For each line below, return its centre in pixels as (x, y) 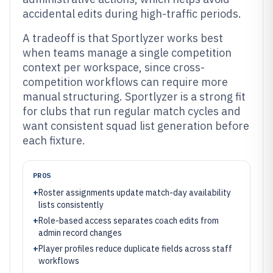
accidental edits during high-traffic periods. (132, 14)
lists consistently (71, 205)
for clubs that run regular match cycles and (132, 111)
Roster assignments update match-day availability (135, 193)
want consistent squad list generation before (136, 126)
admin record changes (80, 233)
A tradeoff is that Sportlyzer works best (123, 38)
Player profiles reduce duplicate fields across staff (135, 249)
